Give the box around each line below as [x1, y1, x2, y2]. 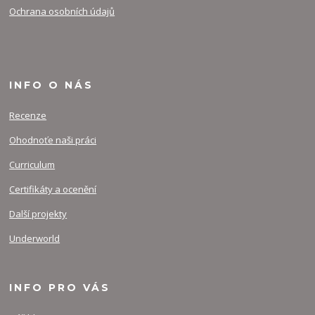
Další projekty [9, 207, 67, 221]
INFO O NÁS [9, 79, 94, 92]
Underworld [9, 232, 60, 245]
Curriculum [9, 158, 56, 172]
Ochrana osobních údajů [9, 5, 115, 18]
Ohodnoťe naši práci [9, 134, 97, 147]
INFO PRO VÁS [9, 281, 111, 295]
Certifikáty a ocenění [9, 183, 97, 196]
